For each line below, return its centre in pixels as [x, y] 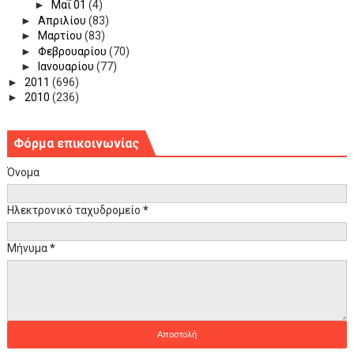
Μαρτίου [61, 36]
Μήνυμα [28, 248]
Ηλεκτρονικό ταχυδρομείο [75, 210]
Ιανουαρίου [67, 67]
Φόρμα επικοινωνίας [76, 143]
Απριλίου [63, 20]
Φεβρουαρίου [73, 51]
